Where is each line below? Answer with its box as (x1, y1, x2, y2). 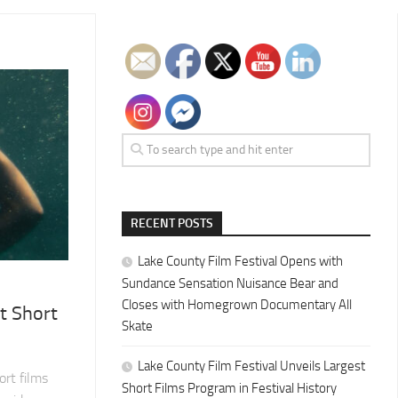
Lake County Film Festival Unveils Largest (138, 358, 365, 374)
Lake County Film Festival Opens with (138, 253, 343, 269)
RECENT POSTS (131, 216, 213, 231)
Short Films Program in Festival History (122, 380, 337, 396)
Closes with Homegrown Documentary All (122, 297, 352, 313)
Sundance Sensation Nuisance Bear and (122, 275, 338, 291)
